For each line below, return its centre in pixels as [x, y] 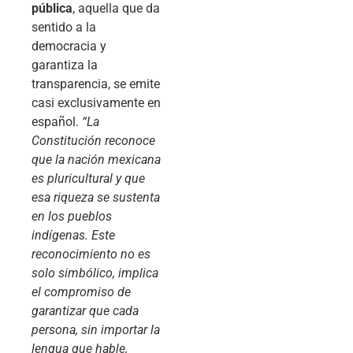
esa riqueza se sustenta [96, 198]
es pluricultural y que [88, 179]
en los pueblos [72, 217]
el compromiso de [81, 292]
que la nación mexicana [96, 160]
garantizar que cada [85, 311]
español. [57, 122]
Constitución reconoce [93, 141]
